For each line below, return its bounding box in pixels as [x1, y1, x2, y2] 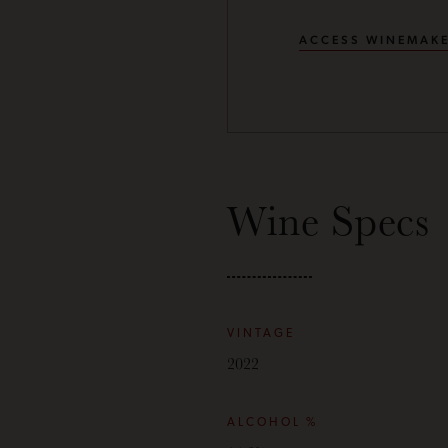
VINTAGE [227, 328, 295, 340]
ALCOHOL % [227, 417, 318, 429]
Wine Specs [227, 189, 430, 249]
